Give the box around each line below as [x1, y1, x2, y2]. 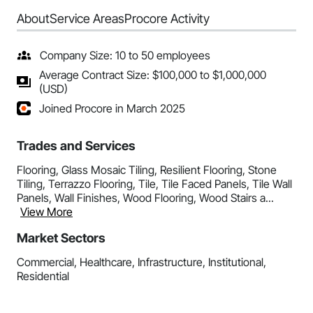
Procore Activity [124, 11, 210, 26]
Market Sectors [17, 231, 105, 245]
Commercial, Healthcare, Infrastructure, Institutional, [17, 255, 266, 269]
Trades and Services [17, 138, 136, 153]
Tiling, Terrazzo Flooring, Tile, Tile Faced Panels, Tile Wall [17, 177, 292, 191]
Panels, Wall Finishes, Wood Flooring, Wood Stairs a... [17, 191, 274, 205]
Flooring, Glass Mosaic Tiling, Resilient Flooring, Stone [17, 163, 277, 177]
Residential [17, 269, 69, 283]
